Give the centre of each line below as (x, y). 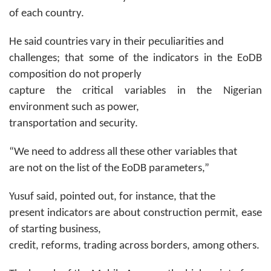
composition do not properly (75, 74)
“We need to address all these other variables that (123, 152)
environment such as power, (74, 107)
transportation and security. (73, 123)
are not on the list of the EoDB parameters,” (109, 168)
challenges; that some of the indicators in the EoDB (135, 58)
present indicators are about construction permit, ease (135, 213)
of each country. (47, 13)
